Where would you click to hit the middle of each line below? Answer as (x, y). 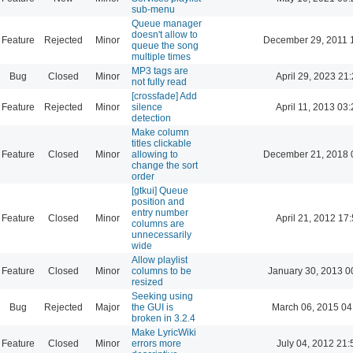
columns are (158, 223)
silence (147, 107)
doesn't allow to (165, 34)
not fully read (159, 82)
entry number (160, 212)
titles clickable (162, 143)
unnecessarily (162, 234)
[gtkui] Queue (160, 190)
